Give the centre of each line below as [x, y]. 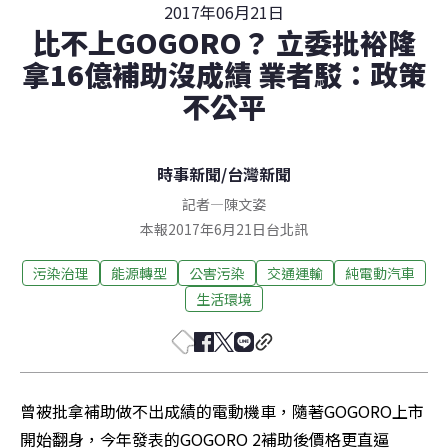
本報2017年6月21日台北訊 [224, 229]
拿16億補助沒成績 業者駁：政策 [224, 74]
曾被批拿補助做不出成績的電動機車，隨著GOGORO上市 [222, 411]
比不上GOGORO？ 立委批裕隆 [224, 42]
